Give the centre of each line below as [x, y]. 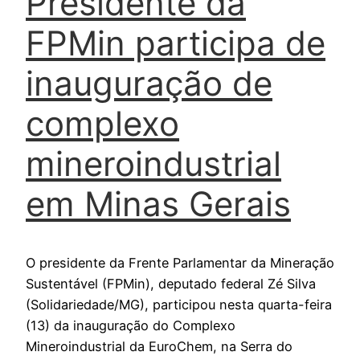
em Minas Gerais [158, 204]
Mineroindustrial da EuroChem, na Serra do [159, 347]
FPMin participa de [176, 43]
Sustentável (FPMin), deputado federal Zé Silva [171, 284]
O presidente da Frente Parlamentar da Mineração [180, 263]
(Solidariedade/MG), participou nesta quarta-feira [179, 305]
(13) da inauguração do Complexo [131, 326]
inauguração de [149, 84]
